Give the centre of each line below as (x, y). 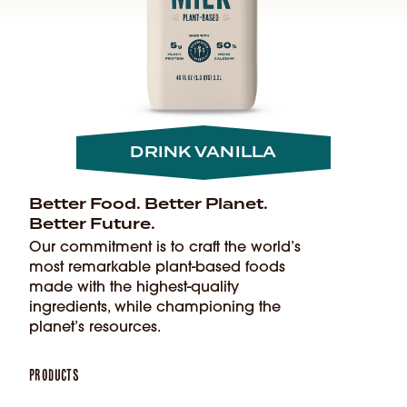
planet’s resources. (95, 328)
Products (55, 375)
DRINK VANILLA (203, 152)
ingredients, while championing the (155, 308)
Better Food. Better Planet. (149, 204)
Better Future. (92, 224)
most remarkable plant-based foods (157, 268)
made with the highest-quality (134, 288)
